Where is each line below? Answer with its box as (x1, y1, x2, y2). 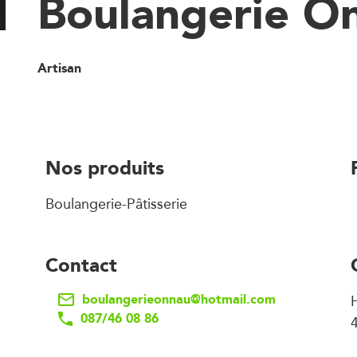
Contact (45, 249, 117, 281)
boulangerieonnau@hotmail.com (82, 288, 276, 311)
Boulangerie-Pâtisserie (45, 192, 187, 215)
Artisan (37, 57, 81, 80)
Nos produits (45, 151, 164, 184)
